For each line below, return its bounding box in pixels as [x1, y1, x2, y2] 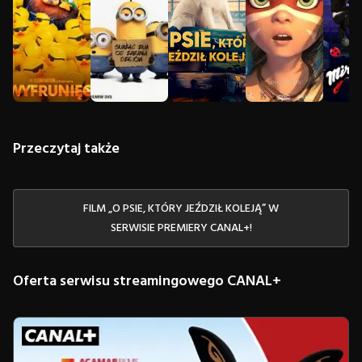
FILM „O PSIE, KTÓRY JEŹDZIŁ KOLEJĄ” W [83, 200, 279, 219]
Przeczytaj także [13, 137, 120, 162]
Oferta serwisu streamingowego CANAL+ [13, 270, 281, 294]
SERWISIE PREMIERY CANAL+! [110, 219, 252, 238]
